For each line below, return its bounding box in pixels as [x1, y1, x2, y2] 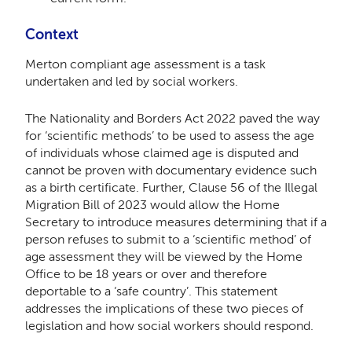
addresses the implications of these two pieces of [24, 301, 303, 316]
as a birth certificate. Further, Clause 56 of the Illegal [24, 180, 317, 195]
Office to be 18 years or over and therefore [24, 266, 267, 281]
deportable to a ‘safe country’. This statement [24, 284, 277, 299]
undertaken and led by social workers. [24, 73, 238, 89]
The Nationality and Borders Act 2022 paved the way [24, 111, 320, 126]
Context [24, 25, 79, 43]
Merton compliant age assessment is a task [24, 56, 266, 71]
